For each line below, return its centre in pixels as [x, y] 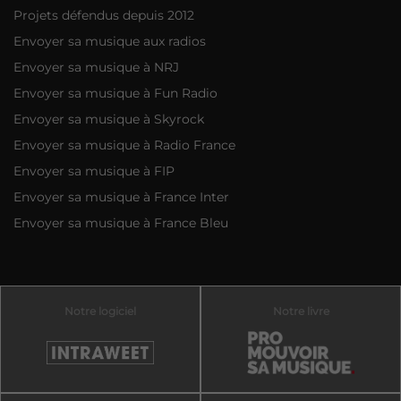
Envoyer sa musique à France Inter [122, 197]
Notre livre [301, 311]
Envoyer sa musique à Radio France [125, 145]
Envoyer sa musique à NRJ [97, 68]
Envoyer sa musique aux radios [110, 42]
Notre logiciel [100, 311]
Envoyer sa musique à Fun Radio [116, 94]
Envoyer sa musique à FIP [94, 171]
